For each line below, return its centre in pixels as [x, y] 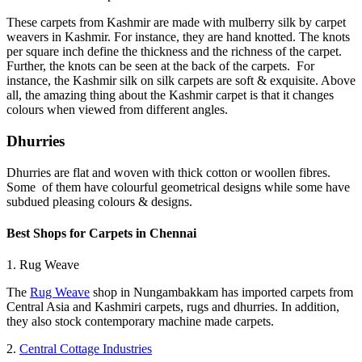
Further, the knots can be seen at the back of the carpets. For [160, 66]
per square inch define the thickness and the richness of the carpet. [174, 52]
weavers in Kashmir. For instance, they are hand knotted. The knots [178, 37]
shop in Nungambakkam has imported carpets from [221, 293]
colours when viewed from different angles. [117, 110]
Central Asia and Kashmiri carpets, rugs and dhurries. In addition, [173, 307]
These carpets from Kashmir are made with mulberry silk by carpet [176, 23]
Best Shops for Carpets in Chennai [101, 233]
